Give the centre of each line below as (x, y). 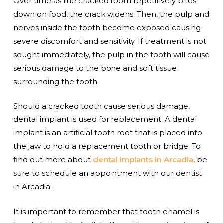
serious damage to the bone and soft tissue (95, 68)
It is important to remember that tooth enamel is (106, 211)
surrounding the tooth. (56, 81)
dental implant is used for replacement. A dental (105, 119)
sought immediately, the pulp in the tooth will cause (111, 54)
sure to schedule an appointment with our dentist (107, 173)
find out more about (53, 160)
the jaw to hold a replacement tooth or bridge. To (107, 146)
